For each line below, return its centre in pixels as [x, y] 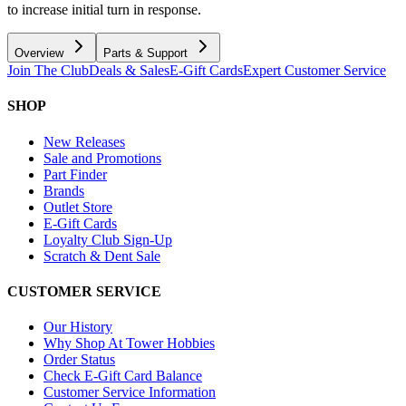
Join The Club [48, 71]
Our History [78, 327]
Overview [39, 53]
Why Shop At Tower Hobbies [129, 343]
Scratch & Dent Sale [102, 256]
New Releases [84, 141]
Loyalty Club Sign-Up [108, 239]
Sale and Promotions [102, 158]
